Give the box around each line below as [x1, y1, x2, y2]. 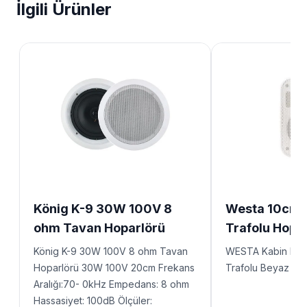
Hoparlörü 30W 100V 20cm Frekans [34, 262, 195, 273]
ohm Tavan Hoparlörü [34, 221, 165, 235]
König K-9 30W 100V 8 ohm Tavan [34, 245, 188, 257]
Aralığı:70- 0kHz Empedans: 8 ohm [34, 278, 189, 290]
